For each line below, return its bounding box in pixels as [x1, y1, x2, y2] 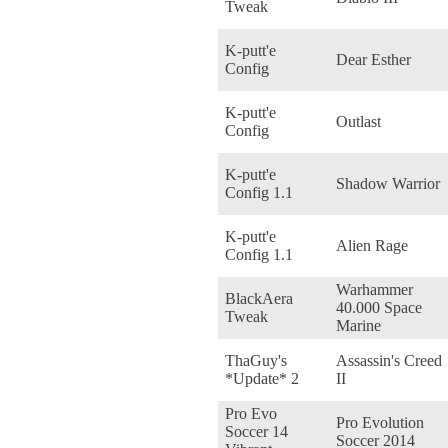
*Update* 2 [225, 369, 299, 387]
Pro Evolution [336, 413, 424, 431]
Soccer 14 [225, 422, 288, 440]
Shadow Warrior [336, 174, 440, 192]
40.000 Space [336, 298, 422, 316]
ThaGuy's [225, 351, 287, 369]
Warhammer [336, 280, 413, 298]
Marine [336, 316, 381, 334]
